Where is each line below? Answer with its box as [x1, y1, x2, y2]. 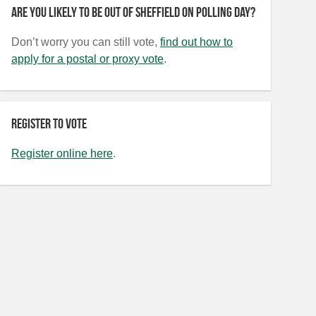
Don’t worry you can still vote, [11, 36, 160, 48]
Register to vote [11, 116, 87, 131]
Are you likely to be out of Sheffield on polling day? [11, 4, 255, 20]
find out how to [160, 36, 233, 48]
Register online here [11, 147, 113, 159]
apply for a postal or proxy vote [11, 53, 164, 65]
